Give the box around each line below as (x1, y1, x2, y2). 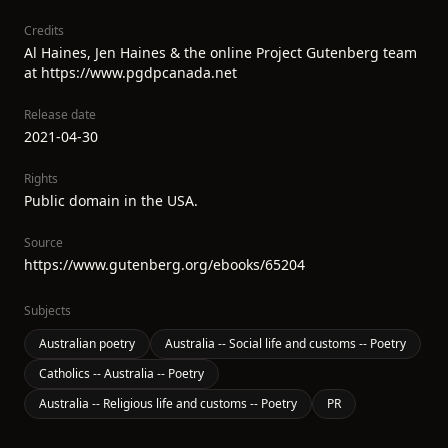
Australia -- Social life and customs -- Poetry (165, 335, 406, 352)
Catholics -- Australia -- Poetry (39, 365, 204, 382)
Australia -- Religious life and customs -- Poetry (39, 395, 297, 412)
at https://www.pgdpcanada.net (24, 63, 237, 82)
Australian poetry (39, 335, 135, 352)
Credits (24, 22, 64, 39)
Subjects (24, 302, 71, 319)
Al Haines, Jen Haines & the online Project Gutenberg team (24, 43, 417, 62)
